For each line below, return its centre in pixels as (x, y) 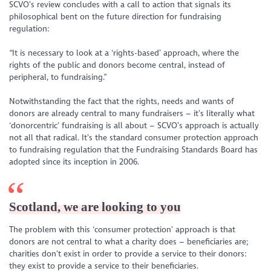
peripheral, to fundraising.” (58, 77)
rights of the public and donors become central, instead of (117, 65)
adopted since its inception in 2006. (74, 162)
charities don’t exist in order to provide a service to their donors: (128, 253)
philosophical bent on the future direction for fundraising (116, 16)
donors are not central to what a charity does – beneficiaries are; (129, 241)
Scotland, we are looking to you (95, 207)
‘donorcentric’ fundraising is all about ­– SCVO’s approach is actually (134, 126)
